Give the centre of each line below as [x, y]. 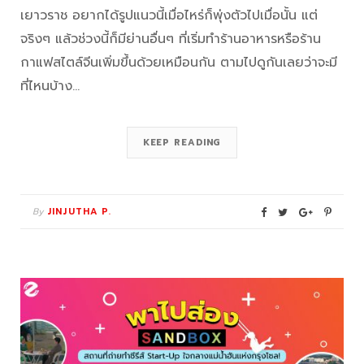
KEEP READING [182, 143]
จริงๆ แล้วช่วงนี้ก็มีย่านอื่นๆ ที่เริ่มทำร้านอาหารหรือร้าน [171, 39]
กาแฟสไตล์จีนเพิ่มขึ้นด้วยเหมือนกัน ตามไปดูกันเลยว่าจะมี [179, 63]
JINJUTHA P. [80, 212]
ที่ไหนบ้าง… [50, 87]
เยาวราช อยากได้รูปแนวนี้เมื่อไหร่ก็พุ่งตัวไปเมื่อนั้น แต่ [169, 16]
